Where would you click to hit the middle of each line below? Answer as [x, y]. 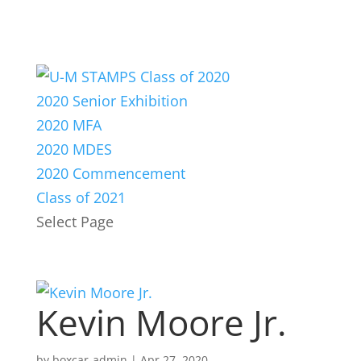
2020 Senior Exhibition [112, 101]
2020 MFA [68, 125]
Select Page [75, 222]
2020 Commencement [110, 173]
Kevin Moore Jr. [161, 322]
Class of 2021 [81, 197]
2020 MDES [74, 149]
